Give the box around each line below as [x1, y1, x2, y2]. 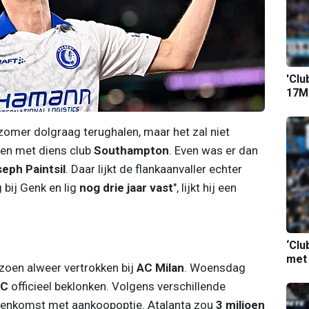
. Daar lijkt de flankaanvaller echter [65, 161, 242, 176]
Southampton [93, 143, 169, 157]
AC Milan [136, 260, 184, 275]
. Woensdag [183, 260, 246, 275]
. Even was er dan [168, 143, 258, 157]
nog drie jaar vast [79, 180, 173, 195]
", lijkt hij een [172, 180, 237, 195]
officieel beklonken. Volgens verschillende [10, 279, 226, 293]
